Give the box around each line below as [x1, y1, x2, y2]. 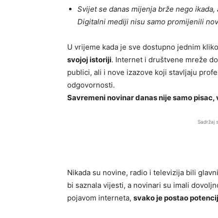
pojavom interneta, [67, 193, 133, 202]
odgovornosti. [67, 80, 115, 90]
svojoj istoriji [67, 54, 111, 64]
